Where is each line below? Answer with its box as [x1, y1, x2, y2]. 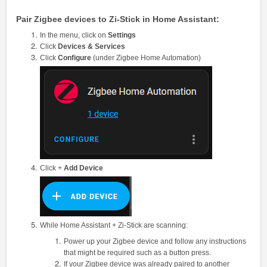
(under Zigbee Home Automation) [93, 53, 201, 62]
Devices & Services [58, 42, 125, 51]
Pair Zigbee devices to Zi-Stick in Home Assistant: [16, 14, 219, 24]
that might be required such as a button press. [64, 248, 211, 257]
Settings [106, 30, 136, 39]
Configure [56, 53, 93, 62]
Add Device [64, 163, 103, 172]
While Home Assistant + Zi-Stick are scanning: [40, 221, 188, 229]
